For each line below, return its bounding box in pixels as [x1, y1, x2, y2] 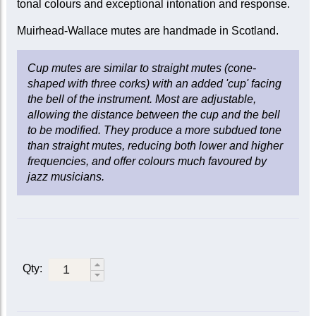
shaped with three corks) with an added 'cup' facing [27, 78, 281, 90]
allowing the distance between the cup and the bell [27, 109, 280, 121]
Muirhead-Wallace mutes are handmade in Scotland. [16, 25, 279, 37]
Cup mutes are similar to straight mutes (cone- [27, 62, 256, 75]
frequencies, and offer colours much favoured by [27, 155, 267, 168]
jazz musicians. [27, 171, 104, 183]
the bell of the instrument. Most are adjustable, [27, 93, 256, 106]
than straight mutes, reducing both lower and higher [27, 140, 283, 152]
